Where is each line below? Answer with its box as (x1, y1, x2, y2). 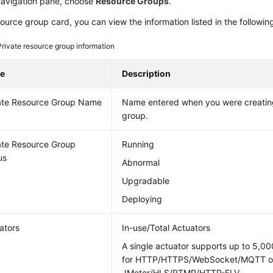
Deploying (122, 194, 163, 204)
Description (122, 68, 171, 79)
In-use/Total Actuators (122, 222, 211, 233)
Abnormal (122, 157, 160, 168)
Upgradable (122, 175, 170, 186)
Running (122, 139, 155, 149)
